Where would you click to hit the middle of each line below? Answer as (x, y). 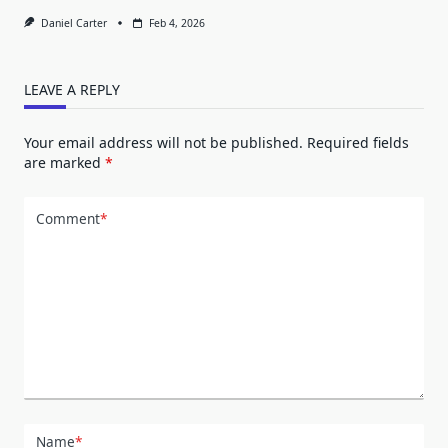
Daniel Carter (73, 22)
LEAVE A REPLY (72, 89)
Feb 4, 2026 (176, 22)
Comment (68, 219)
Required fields (358, 142)
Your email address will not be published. (163, 142)
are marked (64, 162)
